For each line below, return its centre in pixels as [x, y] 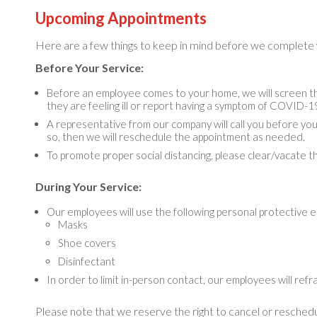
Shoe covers [87, 243]
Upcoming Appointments [121, 18]
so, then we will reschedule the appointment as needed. [176, 137]
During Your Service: [88, 186]
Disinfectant [87, 261]
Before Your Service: [90, 68]
